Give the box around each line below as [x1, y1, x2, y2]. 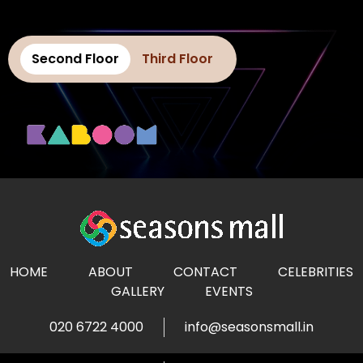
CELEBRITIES [278, 263, 353, 282]
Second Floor [32, 49, 119, 68]
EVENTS [204, 282, 253, 301]
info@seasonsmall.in [185, 318, 314, 337]
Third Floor [142, 49, 213, 68]
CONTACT [173, 263, 237, 282]
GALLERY [110, 282, 164, 301]
